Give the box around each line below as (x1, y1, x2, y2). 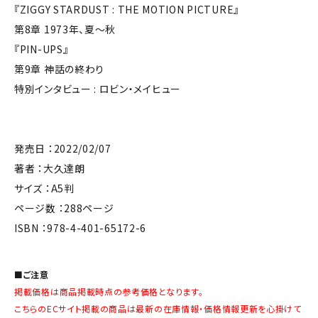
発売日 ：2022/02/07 (14, 141, 111, 156)
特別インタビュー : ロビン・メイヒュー (14, 82, 181, 97)
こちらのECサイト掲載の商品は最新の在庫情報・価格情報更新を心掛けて (14, 302, 302, 315)
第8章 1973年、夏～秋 (14, 22, 116, 37)
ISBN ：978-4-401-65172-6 (14, 221, 147, 236)
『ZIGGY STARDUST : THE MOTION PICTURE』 (14, 2, 239, 17)
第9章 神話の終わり (14, 62, 104, 77)
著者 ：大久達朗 (14, 161, 85, 176)
